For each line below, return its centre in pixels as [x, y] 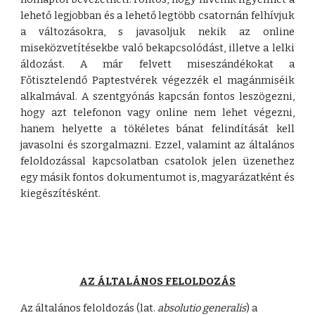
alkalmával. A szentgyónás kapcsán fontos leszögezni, [157, 96]
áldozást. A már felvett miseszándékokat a [157, 64]
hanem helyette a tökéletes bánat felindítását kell [157, 129]
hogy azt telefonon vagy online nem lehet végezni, [157, 112]
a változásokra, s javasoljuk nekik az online [157, 32]
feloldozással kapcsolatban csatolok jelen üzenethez [157, 161]
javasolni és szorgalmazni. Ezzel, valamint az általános [157, 145]
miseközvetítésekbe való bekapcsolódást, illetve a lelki [157, 48]
